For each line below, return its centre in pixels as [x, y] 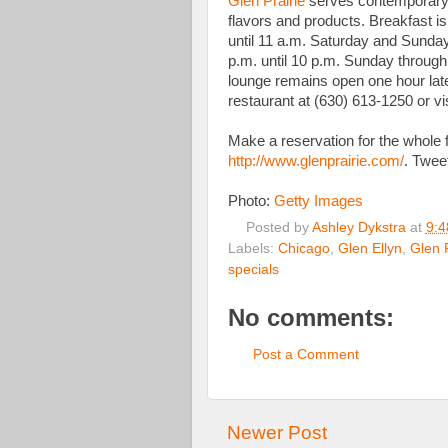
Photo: [251, 200]
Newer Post [277, 432]
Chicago [304, 249]
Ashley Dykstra [358, 228]
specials [253, 270]
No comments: [311, 318]
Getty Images [318, 200]
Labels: [253, 249]
